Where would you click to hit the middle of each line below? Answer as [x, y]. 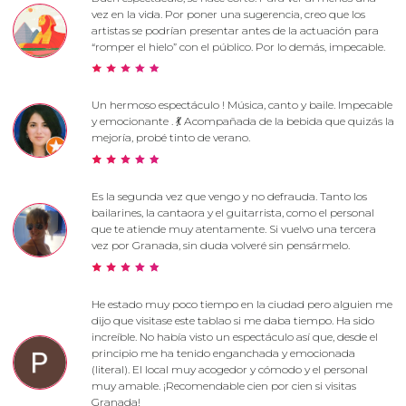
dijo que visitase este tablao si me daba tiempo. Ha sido [232, 321]
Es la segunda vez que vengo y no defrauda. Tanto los [229, 197]
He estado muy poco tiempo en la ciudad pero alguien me [242, 304]
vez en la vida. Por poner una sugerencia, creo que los [228, 14]
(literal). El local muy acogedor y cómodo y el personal [229, 370]
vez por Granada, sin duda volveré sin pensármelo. [220, 246]
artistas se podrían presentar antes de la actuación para [235, 30]
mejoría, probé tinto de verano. [170, 138]
